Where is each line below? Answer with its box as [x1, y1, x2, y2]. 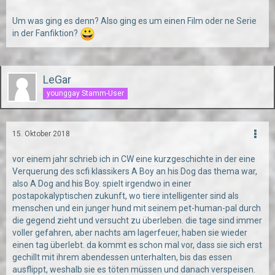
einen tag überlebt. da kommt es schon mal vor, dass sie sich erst [12, 240, 262, 250]
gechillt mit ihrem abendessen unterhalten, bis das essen [12, 252, 232, 262]
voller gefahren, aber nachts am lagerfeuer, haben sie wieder [12, 228, 247, 238]
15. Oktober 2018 [12, 130, 70, 138]
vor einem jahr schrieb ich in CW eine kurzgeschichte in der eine [12, 154, 255, 164]
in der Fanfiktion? [12, 28, 80, 39]
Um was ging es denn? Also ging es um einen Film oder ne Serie [12, 16, 257, 26]
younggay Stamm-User [47, 88, 124, 98]
